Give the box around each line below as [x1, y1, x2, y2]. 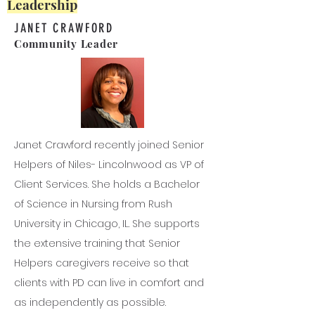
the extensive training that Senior [14, 236, 180, 250]
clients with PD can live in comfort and [14, 276, 204, 290]
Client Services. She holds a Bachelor [14, 177, 200, 191]
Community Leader [14, 37, 118, 51]
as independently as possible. [14, 295, 166, 309]
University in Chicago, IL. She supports [14, 217, 200, 231]
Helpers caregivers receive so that [14, 256, 189, 270]
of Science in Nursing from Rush [14, 197, 172, 211]
